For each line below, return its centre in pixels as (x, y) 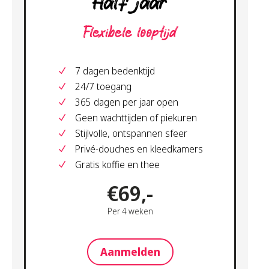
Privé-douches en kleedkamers (139, 149)
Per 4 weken (130, 211)
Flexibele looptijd (130, 32)
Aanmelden (130, 252)
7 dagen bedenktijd (115, 71)
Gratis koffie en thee (117, 164)
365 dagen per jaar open (127, 102)
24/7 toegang (103, 86)
